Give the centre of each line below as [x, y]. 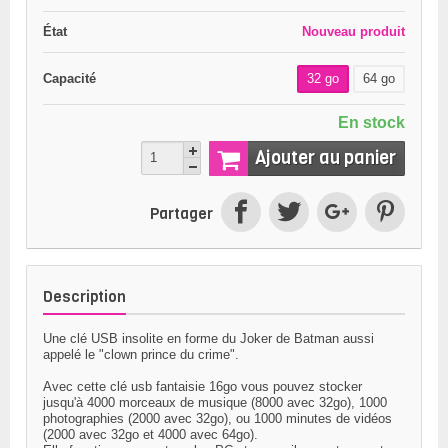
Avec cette [76, 386]
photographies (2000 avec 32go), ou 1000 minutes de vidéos [217, 418]
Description [84, 296]
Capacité [69, 78]
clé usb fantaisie [157, 386]
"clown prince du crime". [169, 354]
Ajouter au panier [325, 158]
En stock [371, 123]
